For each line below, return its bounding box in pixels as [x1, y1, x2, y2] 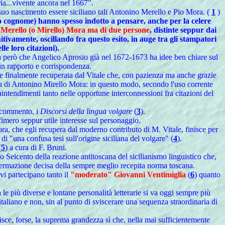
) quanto [194, 170, 220, 179]
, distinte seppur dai [149, 26, 216, 34]
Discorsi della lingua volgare [40, 107, 132, 116]
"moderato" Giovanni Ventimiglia [70, 170, 186, 179]
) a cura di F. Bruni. [5, 143, 67, 152]
